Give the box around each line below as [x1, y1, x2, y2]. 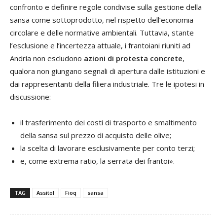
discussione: [10, 92, 51, 102]
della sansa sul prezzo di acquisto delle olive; [20, 130, 171, 141]
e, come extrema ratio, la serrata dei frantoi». [20, 156, 175, 166]
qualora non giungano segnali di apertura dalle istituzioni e [10, 66, 205, 76]
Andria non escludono [10, 53, 84, 64]
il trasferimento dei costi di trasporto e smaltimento [20, 117, 197, 128]
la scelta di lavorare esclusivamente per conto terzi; [20, 143, 195, 153]
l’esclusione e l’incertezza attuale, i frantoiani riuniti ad [10, 40, 190, 51]
